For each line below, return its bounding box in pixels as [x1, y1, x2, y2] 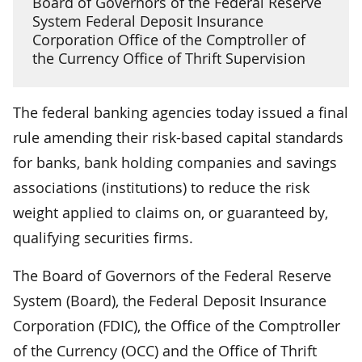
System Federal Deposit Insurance [32, 11, 263, 31]
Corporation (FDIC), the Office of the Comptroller [13, 315, 340, 335]
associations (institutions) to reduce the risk [13, 177, 309, 197]
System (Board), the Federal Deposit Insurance [13, 290, 326, 310]
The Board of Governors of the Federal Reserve [13, 265, 331, 285]
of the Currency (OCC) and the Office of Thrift [13, 340, 317, 360]
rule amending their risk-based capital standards [13, 127, 343, 147]
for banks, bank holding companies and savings [13, 152, 337, 172]
